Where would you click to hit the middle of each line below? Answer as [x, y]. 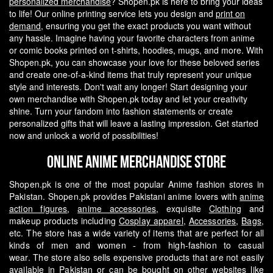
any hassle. [32, 38]
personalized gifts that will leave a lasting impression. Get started [134, 123]
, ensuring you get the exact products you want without [146, 26]
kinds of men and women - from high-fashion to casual [136, 245]
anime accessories [117, 209]
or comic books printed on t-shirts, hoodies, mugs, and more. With [136, 50]
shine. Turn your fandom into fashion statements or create [121, 111]
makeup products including [64, 221]
